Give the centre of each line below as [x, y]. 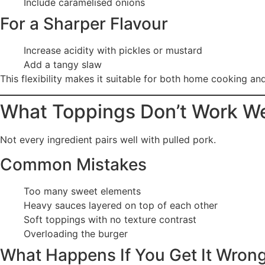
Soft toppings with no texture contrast [110, 220]
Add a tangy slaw [63, 65]
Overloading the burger [76, 234]
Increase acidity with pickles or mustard [113, 51]
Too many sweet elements [82, 191]
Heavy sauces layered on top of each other [121, 206]
